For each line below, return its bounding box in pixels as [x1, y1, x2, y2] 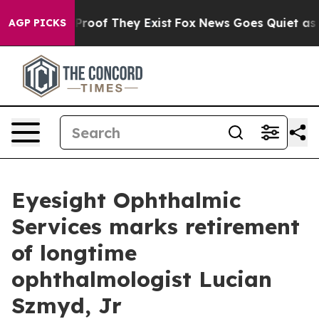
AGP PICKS [9, 16, 66, 29]
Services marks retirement [11, 213, 300, 240]
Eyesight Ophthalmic [11, 187, 241, 214]
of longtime [11, 239, 137, 266]
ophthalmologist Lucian [11, 266, 272, 293]
